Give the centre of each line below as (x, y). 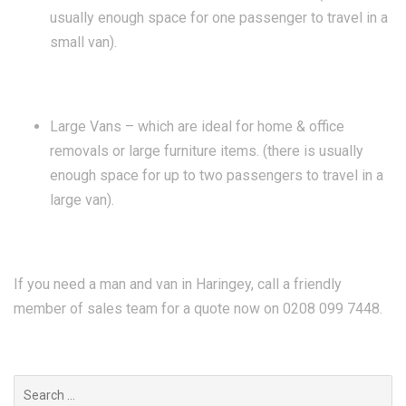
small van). (83, 42)
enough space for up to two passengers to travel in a (217, 175)
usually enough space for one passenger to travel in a (219, 17)
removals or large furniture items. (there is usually (207, 150)
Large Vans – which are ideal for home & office (197, 126)
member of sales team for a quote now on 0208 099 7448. (198, 308)
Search (34, 384)
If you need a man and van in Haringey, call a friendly (178, 284)
